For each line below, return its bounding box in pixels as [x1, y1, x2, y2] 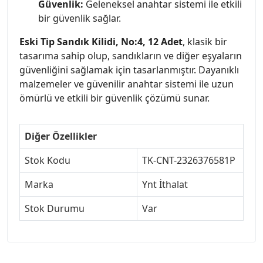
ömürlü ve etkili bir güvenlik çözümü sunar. [19, 91, 210, 104]
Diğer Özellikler [25, 129, 97, 143]
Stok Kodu [25, 153, 70, 167]
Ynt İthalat [142, 177, 188, 191]
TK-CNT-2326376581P [142, 153, 235, 167]
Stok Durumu [25, 201, 85, 215]
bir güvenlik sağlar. [38, 11, 121, 25]
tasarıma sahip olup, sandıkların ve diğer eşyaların [19, 49, 242, 62]
